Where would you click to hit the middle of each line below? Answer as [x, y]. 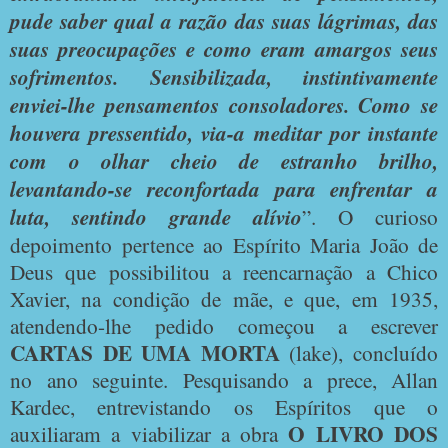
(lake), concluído [359, 352]
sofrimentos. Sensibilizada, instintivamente [224, 76]
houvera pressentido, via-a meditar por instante [224, 132]
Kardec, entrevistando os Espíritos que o [224, 406]
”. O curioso [370, 216]
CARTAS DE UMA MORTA [145, 352]
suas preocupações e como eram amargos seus [224, 48]
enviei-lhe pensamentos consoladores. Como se [224, 104]
